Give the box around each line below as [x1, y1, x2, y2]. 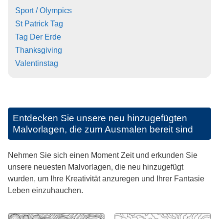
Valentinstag [15, 59, 58, 68]
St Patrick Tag [15, 20, 63, 28]
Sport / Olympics [15, 6, 72, 15]
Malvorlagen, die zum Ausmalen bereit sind [13, 124, 193, 135]
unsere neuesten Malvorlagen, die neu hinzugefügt [8, 163, 183, 172]
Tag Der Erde [15, 33, 61, 42]
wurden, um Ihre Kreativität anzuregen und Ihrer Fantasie [8, 175, 204, 183]
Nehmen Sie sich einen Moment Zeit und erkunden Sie [8, 151, 197, 160]
